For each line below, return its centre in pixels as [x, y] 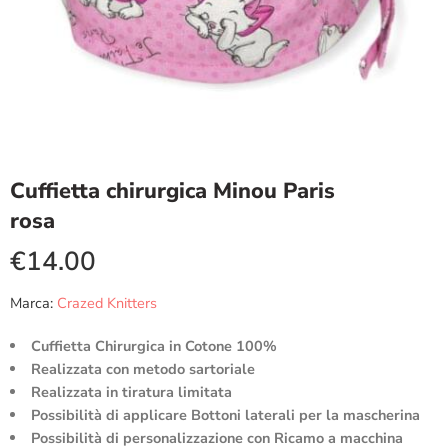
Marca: [31, 303]
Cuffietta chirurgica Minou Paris [172, 191]
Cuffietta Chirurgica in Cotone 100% [153, 346]
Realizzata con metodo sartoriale [142, 369]
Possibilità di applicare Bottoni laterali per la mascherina [225, 415]
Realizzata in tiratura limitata [131, 392]
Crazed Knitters [107, 303]
